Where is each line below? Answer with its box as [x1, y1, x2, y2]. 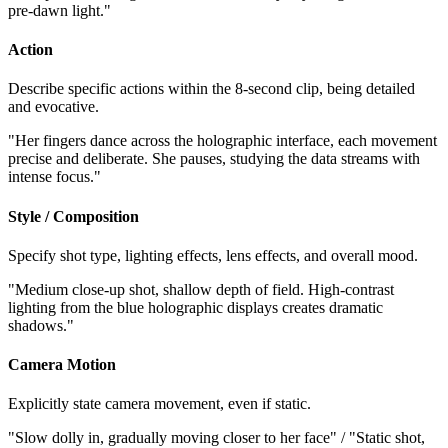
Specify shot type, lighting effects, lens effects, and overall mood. [8, 246, 418, 264]
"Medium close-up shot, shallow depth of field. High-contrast [8, 280, 394, 298]
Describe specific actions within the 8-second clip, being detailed [8, 80, 415, 98]
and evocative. [8, 98, 99, 116]
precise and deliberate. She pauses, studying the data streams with [8, 150, 420, 168]
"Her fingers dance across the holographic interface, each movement [8, 132, 437, 150]
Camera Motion [8, 356, 116, 374]
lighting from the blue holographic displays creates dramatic [8, 298, 383, 316]
